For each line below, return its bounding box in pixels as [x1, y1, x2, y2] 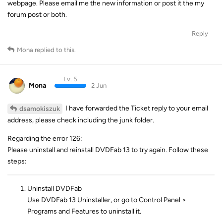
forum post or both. [7, 10, 67, 19]
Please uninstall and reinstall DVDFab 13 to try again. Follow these [7, 146, 208, 154]
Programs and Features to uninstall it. [27, 207, 141, 216]
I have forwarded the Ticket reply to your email [64, 104, 208, 112]
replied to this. [33, 46, 76, 54]
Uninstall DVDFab [27, 184, 82, 193]
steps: [7, 157, 27, 166]
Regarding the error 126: [7, 134, 82, 143]
